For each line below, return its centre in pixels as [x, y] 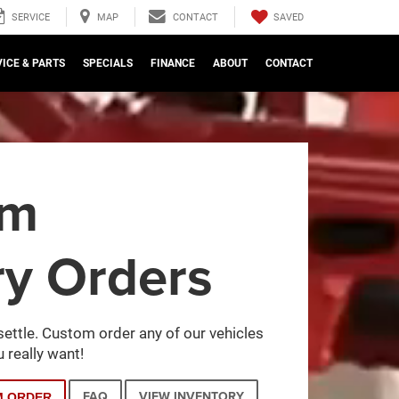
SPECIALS [108, 63]
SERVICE [31, 18]
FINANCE [173, 63]
